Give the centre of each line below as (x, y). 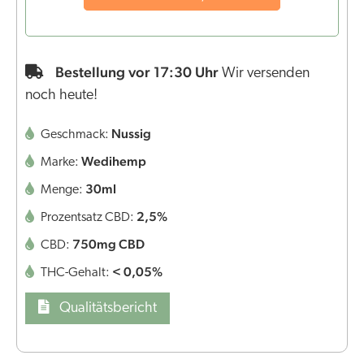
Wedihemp (114, 162)
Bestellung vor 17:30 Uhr (139, 72)
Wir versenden (266, 74)
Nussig (131, 134)
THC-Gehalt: (75, 273)
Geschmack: (75, 135)
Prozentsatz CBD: (87, 218)
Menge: (62, 191)
